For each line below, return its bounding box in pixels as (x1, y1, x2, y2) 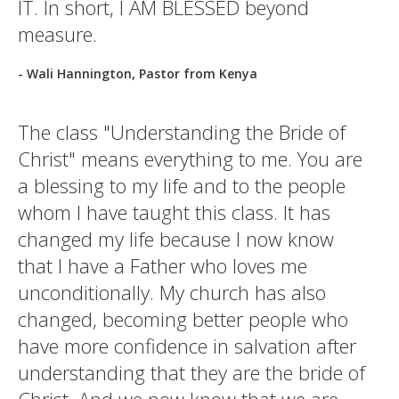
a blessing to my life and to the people (18, 172, 346, 199)
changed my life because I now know (18, 225, 334, 252)
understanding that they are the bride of (18, 359, 365, 386)
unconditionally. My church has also (18, 279, 326, 305)
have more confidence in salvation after (18, 332, 356, 359)
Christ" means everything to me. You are (18, 145, 362, 172)
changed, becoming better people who (18, 305, 348, 332)
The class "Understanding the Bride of (18, 118, 346, 145)
